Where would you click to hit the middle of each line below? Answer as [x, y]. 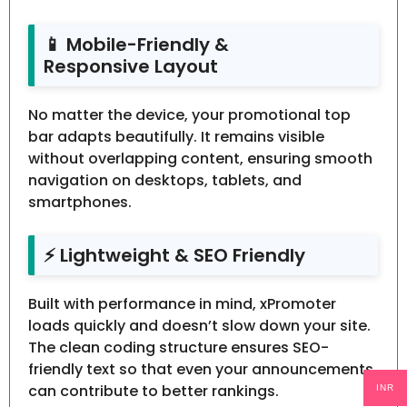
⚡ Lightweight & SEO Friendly [174, 256]
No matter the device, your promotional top [189, 115]
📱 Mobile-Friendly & [136, 45]
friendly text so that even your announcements [201, 370]
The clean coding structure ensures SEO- [179, 348]
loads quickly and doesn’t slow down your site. [199, 326]
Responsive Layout [131, 67]
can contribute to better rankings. [154, 392]
